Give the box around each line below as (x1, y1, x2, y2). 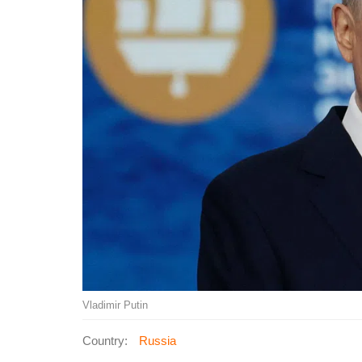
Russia (139, 333, 176, 347)
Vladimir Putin (82, 298, 148, 311)
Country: (82, 333, 128, 347)
